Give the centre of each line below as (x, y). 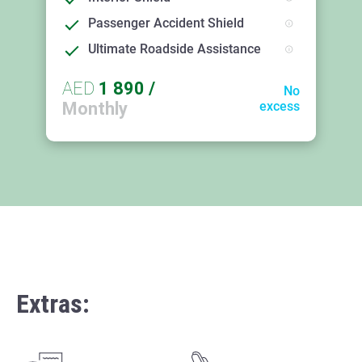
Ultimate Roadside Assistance (175, 49)
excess (280, 106)
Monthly (95, 108)
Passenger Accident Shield (166, 23)
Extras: (53, 303)
